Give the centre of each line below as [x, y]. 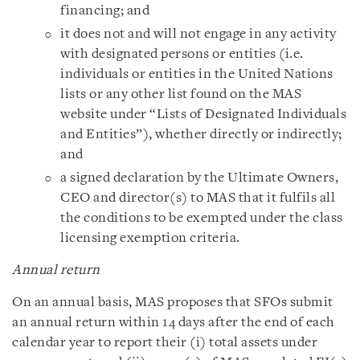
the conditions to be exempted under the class [202, 218]
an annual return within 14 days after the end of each [174, 323]
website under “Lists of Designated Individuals [203, 115]
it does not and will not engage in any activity [198, 34]
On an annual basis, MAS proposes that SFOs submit [173, 303]
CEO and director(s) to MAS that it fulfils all [198, 198]
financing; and [105, 11]
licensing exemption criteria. [150, 238]
